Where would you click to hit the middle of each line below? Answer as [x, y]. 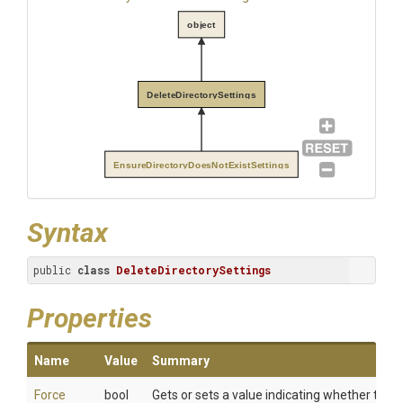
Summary [181, 361]
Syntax [67, 233]
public [55, 270]
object [201, 25]
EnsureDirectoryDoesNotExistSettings [201, 164]
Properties [90, 318]
